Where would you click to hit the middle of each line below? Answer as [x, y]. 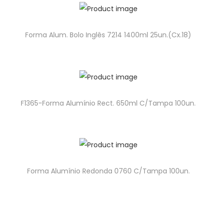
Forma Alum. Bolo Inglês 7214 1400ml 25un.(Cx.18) [108, 35]
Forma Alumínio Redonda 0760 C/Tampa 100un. [108, 171]
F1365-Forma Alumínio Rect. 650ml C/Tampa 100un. [108, 103]
